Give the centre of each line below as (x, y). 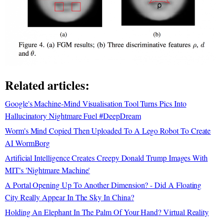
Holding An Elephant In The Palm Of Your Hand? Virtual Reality (107, 212)
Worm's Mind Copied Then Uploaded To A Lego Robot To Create (108, 130)
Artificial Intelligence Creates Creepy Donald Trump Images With (107, 157)
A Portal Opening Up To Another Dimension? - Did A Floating (103, 184)
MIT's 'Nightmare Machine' (48, 170)
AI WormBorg (28, 143)
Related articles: (47, 85)
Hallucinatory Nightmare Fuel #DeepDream (73, 115)
